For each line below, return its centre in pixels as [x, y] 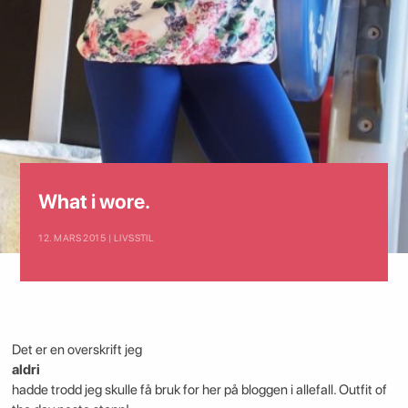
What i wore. [95, 202]
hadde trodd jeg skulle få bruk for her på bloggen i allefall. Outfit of [199, 389]
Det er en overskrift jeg [76, 349]
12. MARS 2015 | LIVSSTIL [97, 239]
